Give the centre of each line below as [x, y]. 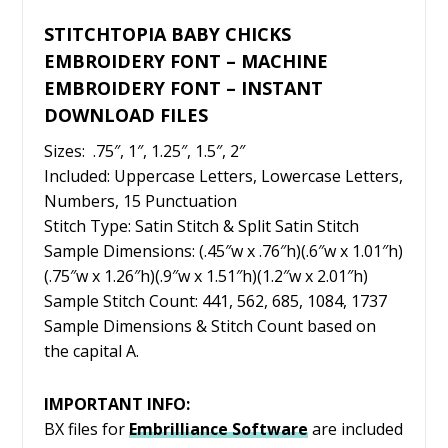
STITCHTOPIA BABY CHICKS [167, 33]
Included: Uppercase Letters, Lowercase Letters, [223, 175]
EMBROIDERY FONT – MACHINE [185, 60]
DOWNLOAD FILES [125, 114]
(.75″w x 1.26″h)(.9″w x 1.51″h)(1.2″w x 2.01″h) [205, 275]
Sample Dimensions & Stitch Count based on [209, 325]
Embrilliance [178, 428]
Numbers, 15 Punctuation [140, 200]
